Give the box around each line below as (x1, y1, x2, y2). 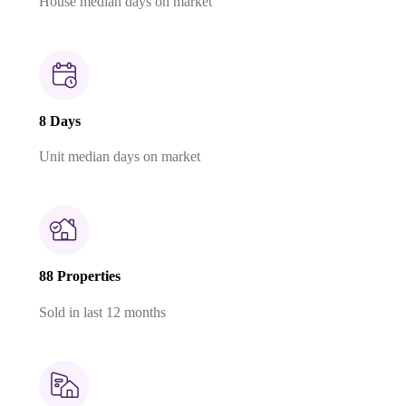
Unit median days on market (39, 149, 200, 165)
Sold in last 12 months (39, 304, 166, 320)
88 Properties (39, 268, 121, 285)
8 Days (39, 112, 81, 129)
